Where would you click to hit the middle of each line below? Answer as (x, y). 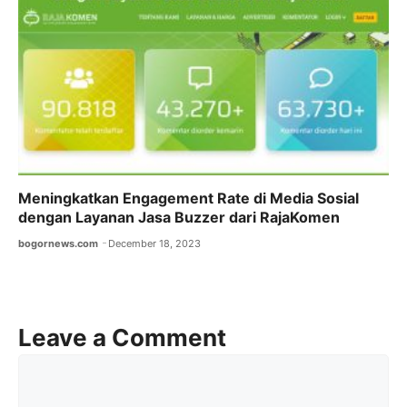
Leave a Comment (122, 337)
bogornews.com (58, 243)
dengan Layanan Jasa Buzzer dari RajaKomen (179, 217)
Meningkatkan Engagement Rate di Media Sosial (189, 198)
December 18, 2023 (155, 243)
